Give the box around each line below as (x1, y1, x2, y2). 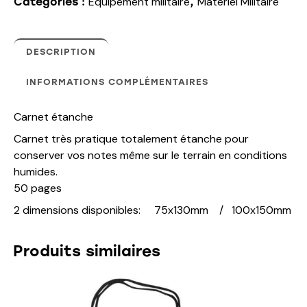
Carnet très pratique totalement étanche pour (14, 131, 249, 146)
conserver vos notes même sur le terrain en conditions (14, 147, 287, 162)
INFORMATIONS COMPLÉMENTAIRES (26, 76, 208, 87)
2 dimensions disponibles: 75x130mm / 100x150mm (14, 202, 291, 217)
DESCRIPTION (26, 46, 96, 57)
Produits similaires (13, 242, 160, 261)
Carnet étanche (14, 109, 93, 124)
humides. (14, 164, 58, 179)
